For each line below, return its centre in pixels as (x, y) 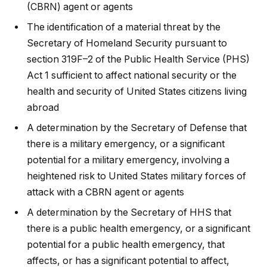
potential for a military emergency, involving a (128, 160)
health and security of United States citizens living (137, 92)
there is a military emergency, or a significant (126, 144)
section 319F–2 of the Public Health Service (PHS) (138, 60)
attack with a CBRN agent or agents (105, 193)
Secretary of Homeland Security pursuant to (127, 44)
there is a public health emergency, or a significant (139, 229)
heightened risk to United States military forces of (136, 176)
